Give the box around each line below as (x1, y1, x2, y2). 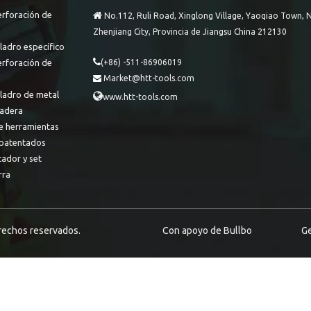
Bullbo (224, 224, 252, 236)
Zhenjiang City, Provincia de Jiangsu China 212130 (93, 26, 287, 36)
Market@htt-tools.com (103, 73, 194, 83)
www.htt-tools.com (103, 92, 178, 101)
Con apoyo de (162, 224, 224, 236)
